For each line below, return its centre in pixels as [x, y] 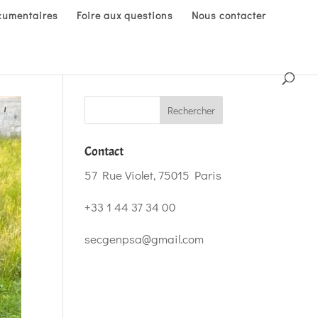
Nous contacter [229, 15]
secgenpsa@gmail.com [144, 239]
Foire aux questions [125, 15]
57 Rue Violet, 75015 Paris [153, 175]
